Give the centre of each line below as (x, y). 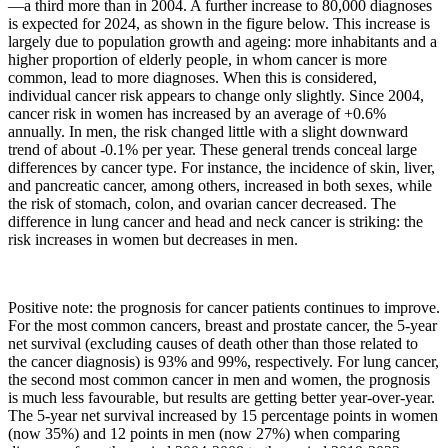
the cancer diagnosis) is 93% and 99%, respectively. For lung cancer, (223, 361)
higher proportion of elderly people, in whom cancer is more (197, 59)
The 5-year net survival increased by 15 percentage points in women (223, 415)
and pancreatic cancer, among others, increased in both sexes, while (220, 185)
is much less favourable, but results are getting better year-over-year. (221, 397)
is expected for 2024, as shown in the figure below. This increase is (219, 23)
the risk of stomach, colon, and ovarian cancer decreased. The (202, 203)
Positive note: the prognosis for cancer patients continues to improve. (224, 307)
